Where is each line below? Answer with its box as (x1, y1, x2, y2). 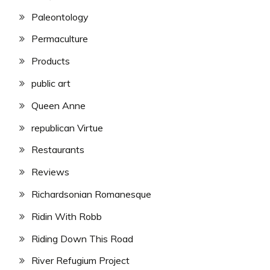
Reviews (31, 166, 69, 178)
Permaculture (31, 33, 88, 45)
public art (31, 77, 71, 89)
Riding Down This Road (31, 232, 133, 245)
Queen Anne (31, 99, 86, 111)
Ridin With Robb (31, 210, 102, 222)
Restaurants (31, 143, 84, 156)
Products (31, 55, 70, 67)
